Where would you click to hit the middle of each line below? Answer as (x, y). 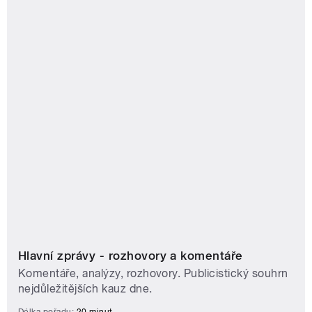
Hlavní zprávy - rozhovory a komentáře (131, 256)
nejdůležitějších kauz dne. (85, 289)
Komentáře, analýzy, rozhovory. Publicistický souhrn (153, 274)
